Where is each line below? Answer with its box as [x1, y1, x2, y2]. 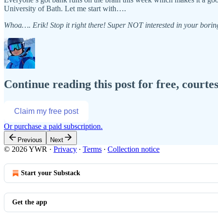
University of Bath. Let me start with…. [4, 4, 126, 13]
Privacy [54, 145, 77, 154]
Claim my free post [14, 107, 78, 116]
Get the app [12, 199, 47, 206]
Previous [18, 136, 42, 144]
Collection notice [108, 145, 160, 154]
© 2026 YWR [4, 145, 47, 154]
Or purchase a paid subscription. [4, 122, 103, 131]
